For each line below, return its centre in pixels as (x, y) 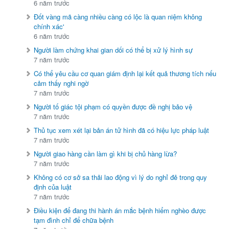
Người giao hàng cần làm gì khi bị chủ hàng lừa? (106, 154)
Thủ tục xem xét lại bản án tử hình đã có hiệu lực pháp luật (122, 130)
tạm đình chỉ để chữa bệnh (74, 220)
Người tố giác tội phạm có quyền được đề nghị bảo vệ (113, 107)
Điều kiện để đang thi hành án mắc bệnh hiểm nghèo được (120, 211)
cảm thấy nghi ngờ (61, 83)
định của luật (53, 187)
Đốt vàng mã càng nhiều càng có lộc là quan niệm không (118, 17)
